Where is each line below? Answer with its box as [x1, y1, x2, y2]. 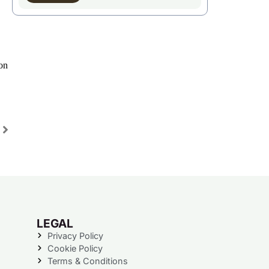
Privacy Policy [47, 230, 103, 241]
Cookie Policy [47, 243, 103, 253]
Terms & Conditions [47, 255, 128, 266]
